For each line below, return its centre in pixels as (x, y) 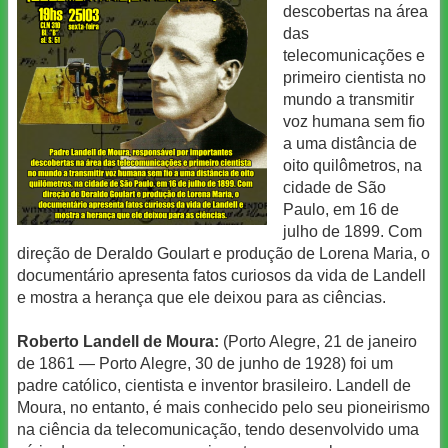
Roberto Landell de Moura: (118, 342)
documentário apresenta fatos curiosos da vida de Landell (221, 275)
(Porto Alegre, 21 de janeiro (318, 342)
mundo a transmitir (348, 99)
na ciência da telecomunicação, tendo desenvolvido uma (218, 430)
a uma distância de (350, 143)
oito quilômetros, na (352, 165)
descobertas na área (355, 11)
